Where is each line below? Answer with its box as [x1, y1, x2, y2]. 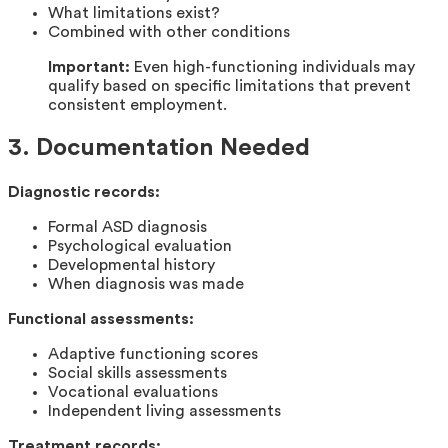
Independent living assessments [48, 403, 281, 420]
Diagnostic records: [8, 184, 160, 201]
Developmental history [48, 257, 215, 274]
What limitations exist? [48, 4, 220, 21]
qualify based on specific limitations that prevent [48, 77, 411, 94]
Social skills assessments [48, 365, 227, 382]
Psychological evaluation [48, 238, 232, 255]
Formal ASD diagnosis [48, 219, 207, 236]
